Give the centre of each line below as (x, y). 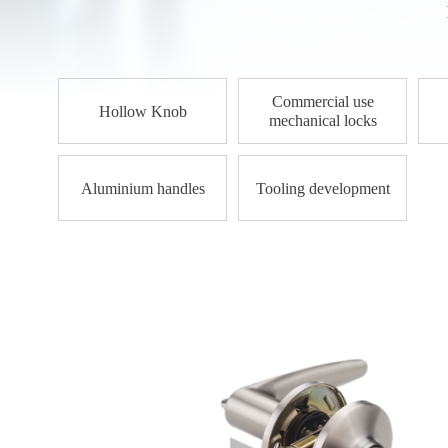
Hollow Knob (142, 111)
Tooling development (322, 188)
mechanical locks (322, 120)
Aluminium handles (142, 188)
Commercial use (322, 101)
